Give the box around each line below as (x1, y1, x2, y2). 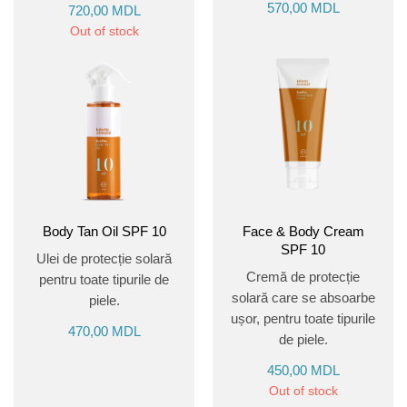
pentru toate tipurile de (39, 271, 169, 287)
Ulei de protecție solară (36, 250, 172, 266)
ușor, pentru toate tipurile (231, 310, 375, 326)
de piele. (278, 331, 328, 347)
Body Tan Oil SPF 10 (42, 223, 166, 239)
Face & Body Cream (242, 223, 364, 239)
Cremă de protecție (246, 268, 360, 284)
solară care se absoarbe (231, 289, 375, 305)
